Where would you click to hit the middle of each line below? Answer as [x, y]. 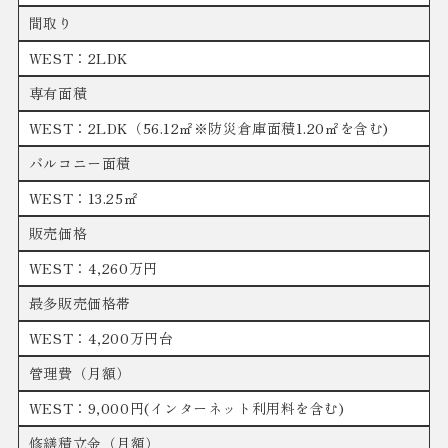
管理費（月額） [79, 373]
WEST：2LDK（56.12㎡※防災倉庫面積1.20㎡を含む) [208, 128]
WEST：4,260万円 [93, 268]
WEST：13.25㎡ [83, 198]
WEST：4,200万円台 [101, 338]
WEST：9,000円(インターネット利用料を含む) [186, 408]
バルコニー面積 [79, 163]
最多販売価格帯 [79, 303]
